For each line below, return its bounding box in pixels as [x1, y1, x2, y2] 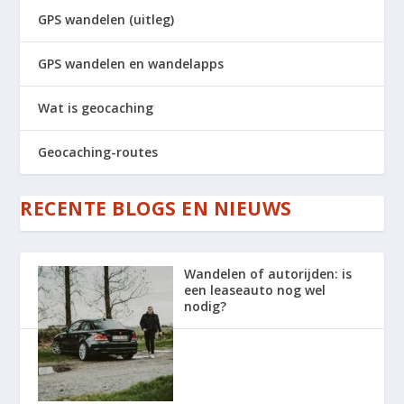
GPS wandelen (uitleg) [38, 10, 175, 28]
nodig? [184, 297, 227, 315]
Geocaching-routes [38, 142, 159, 161]
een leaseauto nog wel [184, 280, 326, 298]
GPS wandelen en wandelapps [38, 54, 225, 72]
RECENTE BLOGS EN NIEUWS [20, 195, 292, 221]
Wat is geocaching [38, 98, 154, 116]
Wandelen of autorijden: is [184, 264, 353, 282]
